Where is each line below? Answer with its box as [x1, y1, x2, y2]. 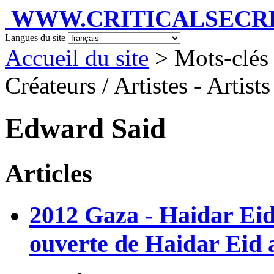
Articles [5, 158, 92, 188]
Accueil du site [5, 45, 149, 71]
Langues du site [5, 32, 65, 43]
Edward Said [5, 113, 166, 145]
